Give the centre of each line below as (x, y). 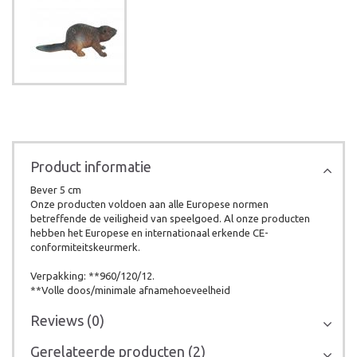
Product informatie (91, 167)
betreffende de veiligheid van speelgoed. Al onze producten (170, 218)
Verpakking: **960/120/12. (92, 276)
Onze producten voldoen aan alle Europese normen (149, 204)
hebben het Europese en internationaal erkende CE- (149, 233)
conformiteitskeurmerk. (85, 247)
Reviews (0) (67, 320)
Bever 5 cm (56, 190)
